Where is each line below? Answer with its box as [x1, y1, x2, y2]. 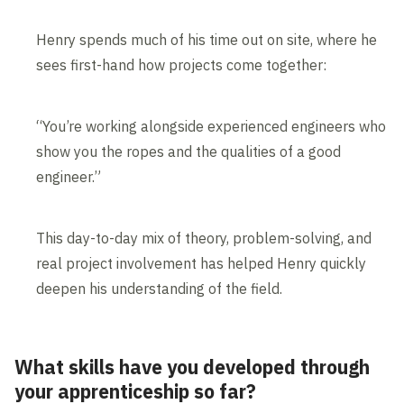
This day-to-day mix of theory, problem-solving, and [36, 229, 372, 248]
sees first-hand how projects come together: [36, 56, 327, 75]
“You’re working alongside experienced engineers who [36, 117, 387, 136]
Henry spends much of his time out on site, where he [36, 31, 378, 50]
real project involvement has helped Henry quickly [36, 254, 367, 273]
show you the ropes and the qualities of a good [36, 142, 342, 161]
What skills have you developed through [14, 354, 371, 381]
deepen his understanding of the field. [36, 280, 283, 298]
